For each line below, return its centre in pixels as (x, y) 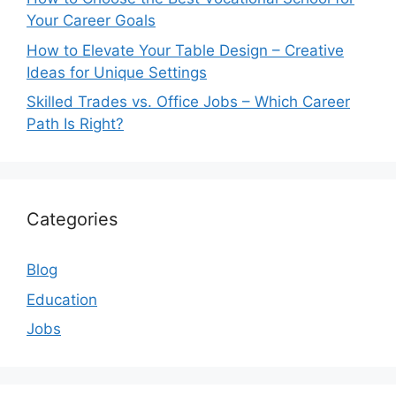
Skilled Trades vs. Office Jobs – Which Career (188, 102)
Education (62, 299)
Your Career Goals (91, 21)
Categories (72, 220)
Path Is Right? (75, 124)
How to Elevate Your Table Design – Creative (185, 50)
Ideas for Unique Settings (117, 72)
